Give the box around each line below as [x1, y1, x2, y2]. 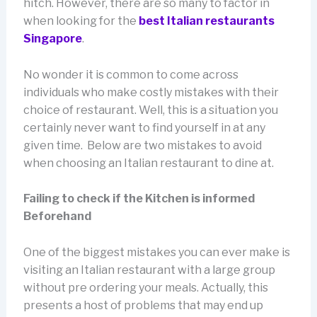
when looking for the [23, 14, 139, 28]
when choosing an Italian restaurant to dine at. [23, 156, 274, 170]
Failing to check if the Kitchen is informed [23, 192, 255, 206]
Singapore [23, 32, 82, 45]
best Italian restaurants [138, 14, 275, 28]
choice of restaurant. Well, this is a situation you [23, 103, 278, 117]
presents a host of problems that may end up [23, 298, 263, 312]
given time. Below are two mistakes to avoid [23, 138, 262, 152]
